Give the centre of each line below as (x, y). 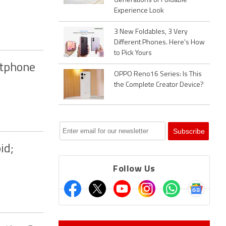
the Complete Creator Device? (159, 85)
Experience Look (139, 11)
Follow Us (134, 169)
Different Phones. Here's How (159, 43)
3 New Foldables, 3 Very (151, 32)
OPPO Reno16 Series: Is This (158, 74)
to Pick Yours (133, 53)
